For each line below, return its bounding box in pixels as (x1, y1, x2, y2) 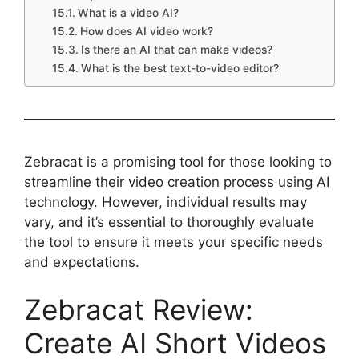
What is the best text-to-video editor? (80, 61, 279, 75)
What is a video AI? (77, 6, 179, 19)
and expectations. (24, 253, 139, 270)
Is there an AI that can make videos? (80, 42, 272, 56)
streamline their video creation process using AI (24, 173, 329, 190)
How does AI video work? (79, 24, 213, 38)
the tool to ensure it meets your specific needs (24, 233, 323, 250)
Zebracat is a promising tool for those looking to (24, 153, 332, 170)
